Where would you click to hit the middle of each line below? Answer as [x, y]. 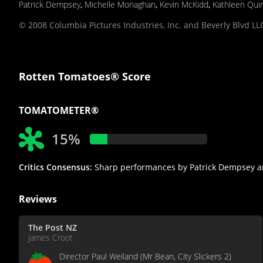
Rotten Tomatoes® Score [85, 76]
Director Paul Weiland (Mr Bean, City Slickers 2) [145, 256]
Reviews [38, 199]
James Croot [50, 237]
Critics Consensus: [55, 167]
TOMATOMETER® [59, 110]
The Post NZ [53, 227]
